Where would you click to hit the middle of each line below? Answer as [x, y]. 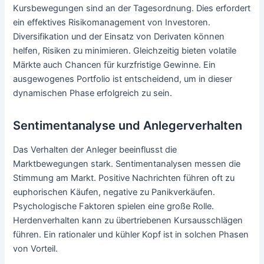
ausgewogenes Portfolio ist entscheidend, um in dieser [123, 79]
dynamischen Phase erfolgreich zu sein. [93, 93]
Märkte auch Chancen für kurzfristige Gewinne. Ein [115, 65]
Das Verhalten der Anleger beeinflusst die [95, 149]
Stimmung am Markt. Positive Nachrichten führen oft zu [124, 178]
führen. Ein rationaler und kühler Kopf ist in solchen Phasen [131, 234]
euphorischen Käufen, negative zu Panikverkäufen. [114, 192]
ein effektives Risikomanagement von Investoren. [112, 22]
